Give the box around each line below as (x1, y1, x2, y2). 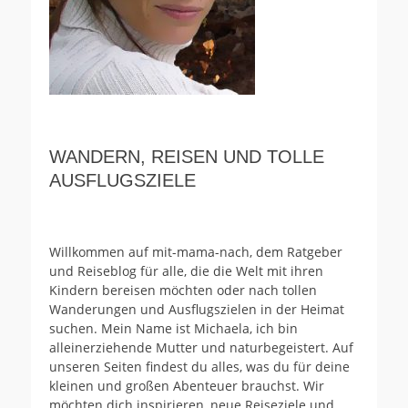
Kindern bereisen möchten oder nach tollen (49, 281, 317, 300)
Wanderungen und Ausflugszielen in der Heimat (49, 301, 344, 319)
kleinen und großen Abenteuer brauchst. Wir (49, 377, 324, 395)
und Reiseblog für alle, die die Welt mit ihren (49, 262, 323, 280)
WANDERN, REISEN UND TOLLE (49, 147, 324, 168)
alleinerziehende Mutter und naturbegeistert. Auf (49, 339, 353, 357)
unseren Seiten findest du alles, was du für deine (49, 358, 350, 376)
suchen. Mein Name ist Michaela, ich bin (49, 320, 298, 338)
